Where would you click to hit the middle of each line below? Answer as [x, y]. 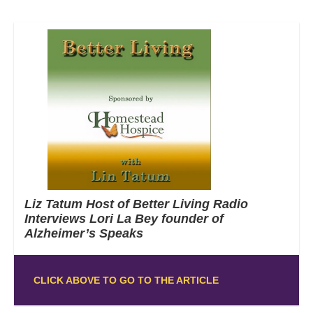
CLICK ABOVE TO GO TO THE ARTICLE [126, 280]
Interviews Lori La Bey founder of [124, 218]
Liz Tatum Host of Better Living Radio [136, 204]
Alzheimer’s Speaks [84, 233]
